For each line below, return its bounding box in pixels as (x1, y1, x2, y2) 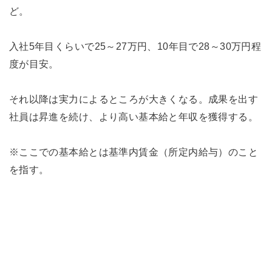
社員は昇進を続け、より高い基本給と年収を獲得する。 (8, 111, 259, 123)
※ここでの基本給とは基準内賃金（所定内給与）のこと (8, 146, 259, 157)
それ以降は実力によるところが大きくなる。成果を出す (8, 93, 259, 105)
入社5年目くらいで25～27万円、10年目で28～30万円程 (8, 41, 262, 52)
